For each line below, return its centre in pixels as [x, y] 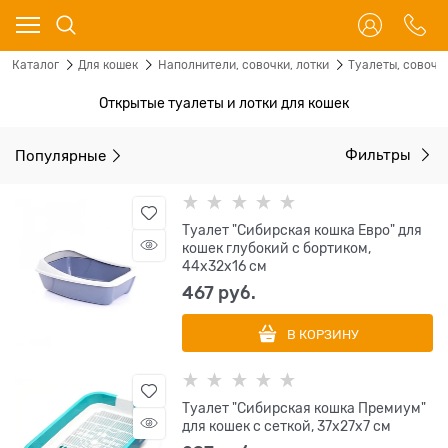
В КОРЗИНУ [322, 335]
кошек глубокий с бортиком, [277, 248]
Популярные [60, 155]
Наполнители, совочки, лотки [243, 65]
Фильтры [380, 155]
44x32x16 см [225, 266]
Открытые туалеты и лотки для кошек [224, 103]
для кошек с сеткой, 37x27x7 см [287, 426]
